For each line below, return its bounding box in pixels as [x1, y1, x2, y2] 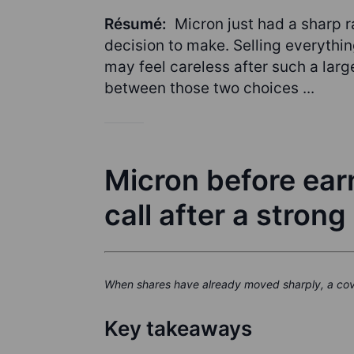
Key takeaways [104, 316, 252, 341]
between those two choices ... [104, 79, 314, 97]
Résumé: [104, 15, 171, 33]
